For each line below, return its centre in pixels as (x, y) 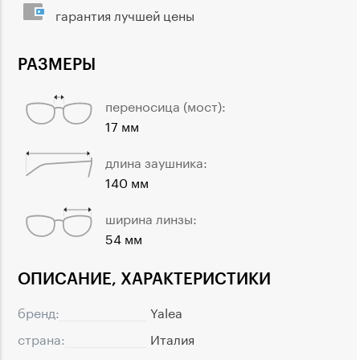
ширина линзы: (151, 217)
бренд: (39, 311)
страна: (41, 337)
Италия (172, 337)
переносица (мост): (166, 104)
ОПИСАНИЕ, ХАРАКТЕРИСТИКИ (144, 278)
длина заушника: (156, 161)
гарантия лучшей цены (125, 14)
